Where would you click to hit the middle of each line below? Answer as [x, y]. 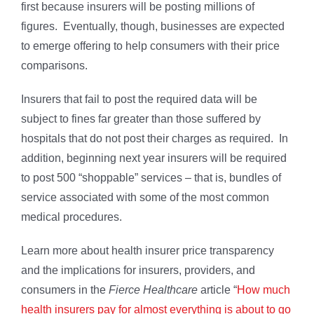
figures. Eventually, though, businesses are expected [153, 27]
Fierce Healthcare [153, 290]
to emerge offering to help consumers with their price [150, 46]
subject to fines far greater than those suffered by [141, 119]
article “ [217, 290]
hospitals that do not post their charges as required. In [155, 139]
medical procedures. [71, 217]
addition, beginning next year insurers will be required [154, 158]
